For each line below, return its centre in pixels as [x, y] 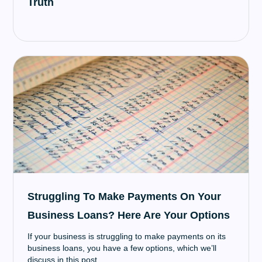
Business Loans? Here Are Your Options [129, 215]
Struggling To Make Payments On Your [125, 196]
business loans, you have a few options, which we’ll [122, 248]
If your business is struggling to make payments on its [127, 236]
